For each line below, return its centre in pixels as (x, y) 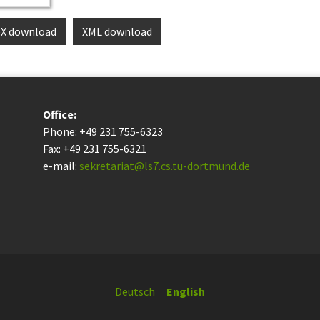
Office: (60, 114)
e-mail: (61, 165)
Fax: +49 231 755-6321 (95, 148)
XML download (117, 31)
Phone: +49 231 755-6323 (103, 131)
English (186, 291)
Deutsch (135, 291)
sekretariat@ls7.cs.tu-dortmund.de (165, 165)
